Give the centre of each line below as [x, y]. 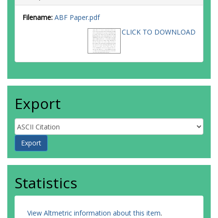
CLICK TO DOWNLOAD [159, 32]
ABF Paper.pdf [77, 17]
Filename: [37, 17]
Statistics [46, 183]
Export [38, 103]
